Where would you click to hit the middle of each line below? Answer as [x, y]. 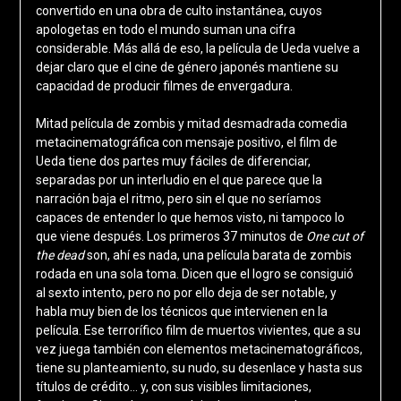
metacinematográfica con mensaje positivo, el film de [186, 143]
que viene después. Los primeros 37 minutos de [171, 237]
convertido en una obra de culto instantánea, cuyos [179, 11]
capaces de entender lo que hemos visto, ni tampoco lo [190, 218]
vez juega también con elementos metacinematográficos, [199, 350]
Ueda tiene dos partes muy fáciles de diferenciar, [173, 162]
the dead [61, 256]
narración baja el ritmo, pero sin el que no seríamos [178, 199]
